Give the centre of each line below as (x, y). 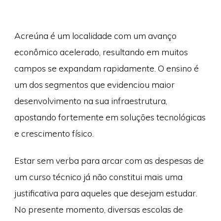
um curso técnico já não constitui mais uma (98, 177)
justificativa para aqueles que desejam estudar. (106, 193)
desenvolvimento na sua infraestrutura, (91, 100)
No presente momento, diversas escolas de (98, 209)
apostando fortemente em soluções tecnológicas (110, 117)
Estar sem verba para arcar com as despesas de (109, 161)
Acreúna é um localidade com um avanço (95, 35)
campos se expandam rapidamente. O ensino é (106, 68)
